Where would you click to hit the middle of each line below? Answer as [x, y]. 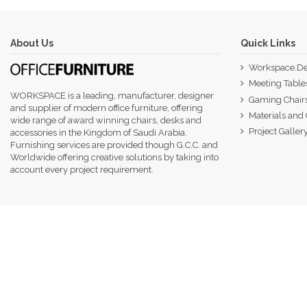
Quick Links [268, 44]
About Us [32, 44]
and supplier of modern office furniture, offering [107, 108]
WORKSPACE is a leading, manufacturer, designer [112, 96]
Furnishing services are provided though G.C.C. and [114, 145]
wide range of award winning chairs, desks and [106, 121]
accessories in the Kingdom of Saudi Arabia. [99, 133]
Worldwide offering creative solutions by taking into [114, 158]
